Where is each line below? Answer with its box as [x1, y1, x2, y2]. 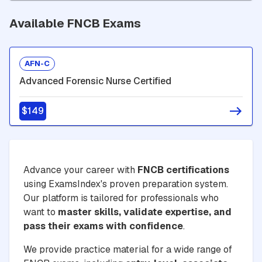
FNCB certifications [137, 163, 229, 176]
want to [23, 205, 58, 218]
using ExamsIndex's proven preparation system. [23, 177, 228, 190]
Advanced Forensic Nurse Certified [19, 74, 171, 87]
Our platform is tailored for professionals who [23, 191, 219, 204]
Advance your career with [23, 163, 137, 176]
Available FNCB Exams [9, 15, 141, 31]
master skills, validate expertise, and [58, 205, 232, 218]
